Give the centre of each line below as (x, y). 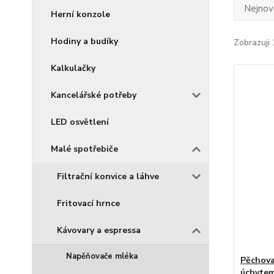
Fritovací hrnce (88, 203)
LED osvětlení (80, 122)
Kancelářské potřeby (94, 95)
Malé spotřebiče (84, 149)
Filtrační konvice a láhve (108, 176)
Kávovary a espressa (99, 230)
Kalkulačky (73, 68)
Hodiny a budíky (84, 41)
